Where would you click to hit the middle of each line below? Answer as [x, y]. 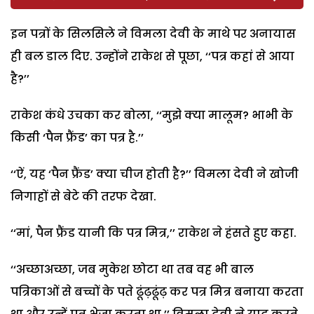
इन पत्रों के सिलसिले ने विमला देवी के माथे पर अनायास [153, 34]
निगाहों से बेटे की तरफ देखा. [83, 196]
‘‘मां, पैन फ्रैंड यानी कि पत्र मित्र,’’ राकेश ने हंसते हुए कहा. [153, 233]
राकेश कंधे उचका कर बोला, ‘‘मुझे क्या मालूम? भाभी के [152, 115]
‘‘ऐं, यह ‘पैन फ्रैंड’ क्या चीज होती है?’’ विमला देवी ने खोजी [155, 174]
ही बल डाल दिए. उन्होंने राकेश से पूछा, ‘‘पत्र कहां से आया [152, 56]
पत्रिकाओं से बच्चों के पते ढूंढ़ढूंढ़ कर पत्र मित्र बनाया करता [157, 292]
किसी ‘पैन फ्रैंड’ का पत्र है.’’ [77, 137]
